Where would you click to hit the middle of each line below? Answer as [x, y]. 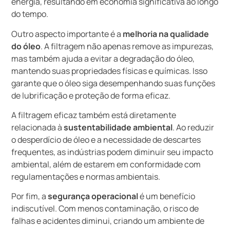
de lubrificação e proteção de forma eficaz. [91, 95]
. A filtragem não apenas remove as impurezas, [127, 46]
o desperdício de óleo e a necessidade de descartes [106, 140]
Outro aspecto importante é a [67, 34]
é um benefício [167, 196]
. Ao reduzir [194, 127]
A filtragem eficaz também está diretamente [94, 115]
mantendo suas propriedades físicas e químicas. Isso [110, 71]
